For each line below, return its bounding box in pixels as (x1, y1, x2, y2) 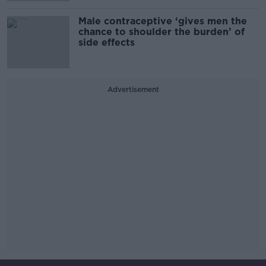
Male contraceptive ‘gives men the (78, 15, 247, 27)
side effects (78, 37, 138, 48)
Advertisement (107, 85, 159, 94)
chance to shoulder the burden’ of (78, 26, 245, 37)
